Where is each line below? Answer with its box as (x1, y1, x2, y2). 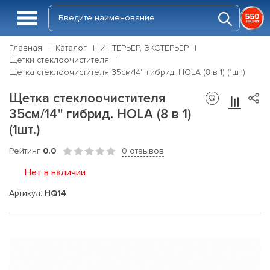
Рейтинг (9, 146, 43, 156)
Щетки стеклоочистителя (9, 55, 109, 65)
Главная (9, 43, 42, 53)
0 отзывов (122, 146, 164, 156)
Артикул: (9, 187, 45, 198)
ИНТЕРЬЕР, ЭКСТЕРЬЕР (100, 43, 189, 53)
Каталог (55, 43, 87, 53)
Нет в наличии (25, 166, 86, 178)
